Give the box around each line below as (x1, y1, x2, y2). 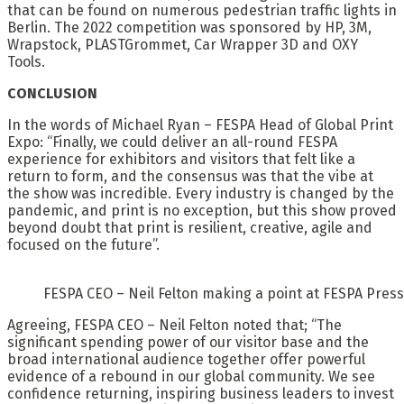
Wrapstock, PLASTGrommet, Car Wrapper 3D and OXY (7, 36, 358, 54)
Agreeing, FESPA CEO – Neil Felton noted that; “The (7, 317, 342, 335)
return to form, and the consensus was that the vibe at (7, 168, 373, 186)
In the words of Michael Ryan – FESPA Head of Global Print (7, 116, 393, 134)
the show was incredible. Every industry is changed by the (7, 185, 394, 203)
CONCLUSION (7, 85, 97, 103)
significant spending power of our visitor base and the (7, 334, 369, 352)
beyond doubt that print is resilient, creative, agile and (7, 219, 372, 237)
